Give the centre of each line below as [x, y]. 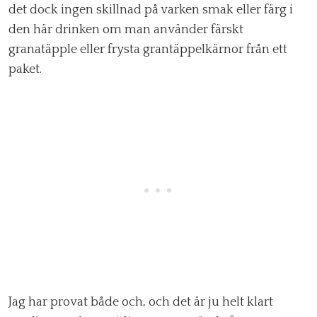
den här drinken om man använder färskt [126, 30]
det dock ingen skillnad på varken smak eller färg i [151, 10]
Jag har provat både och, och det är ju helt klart [141, 302]
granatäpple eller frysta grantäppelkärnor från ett [148, 50]
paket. [25, 70]
